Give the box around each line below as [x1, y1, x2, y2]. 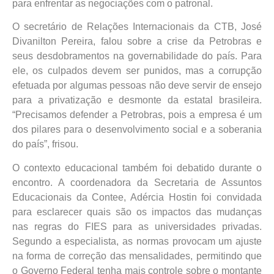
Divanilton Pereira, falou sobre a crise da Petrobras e [12, 36, 262, 47]
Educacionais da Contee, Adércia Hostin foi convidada [12, 191, 262, 202]
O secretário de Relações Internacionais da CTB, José [12, 21, 262, 32]
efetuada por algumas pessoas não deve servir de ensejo [12, 80, 262, 91]
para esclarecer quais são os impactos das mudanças [12, 206, 262, 217]
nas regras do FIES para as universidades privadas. [12, 221, 262, 232]
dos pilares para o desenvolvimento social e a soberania [12, 124, 262, 135]
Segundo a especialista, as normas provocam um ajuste [12, 235, 262, 246]
